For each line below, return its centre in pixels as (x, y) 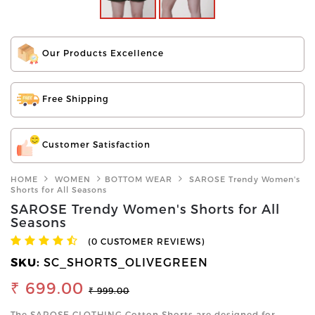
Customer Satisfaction (95, 144)
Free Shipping (74, 99)
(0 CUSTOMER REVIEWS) (146, 241)
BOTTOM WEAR (139, 179)
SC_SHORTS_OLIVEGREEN (126, 262)
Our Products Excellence (102, 53)
